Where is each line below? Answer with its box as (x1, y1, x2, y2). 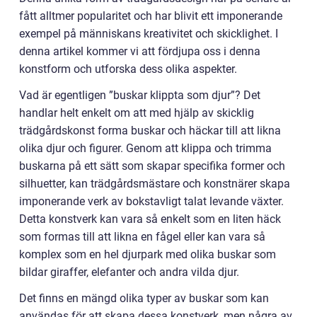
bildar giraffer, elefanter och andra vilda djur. (19, 265, 239, 279)
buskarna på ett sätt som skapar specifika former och (19, 158, 285, 173)
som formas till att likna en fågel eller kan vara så (19, 229, 265, 243)
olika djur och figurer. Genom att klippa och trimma (19, 141, 272, 155)
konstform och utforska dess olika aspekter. (19, 62, 237, 76)
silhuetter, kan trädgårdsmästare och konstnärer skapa (19, 176, 290, 190)
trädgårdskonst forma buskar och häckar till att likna (19, 123, 281, 137)
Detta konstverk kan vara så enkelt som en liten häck (19, 212, 281, 226)
